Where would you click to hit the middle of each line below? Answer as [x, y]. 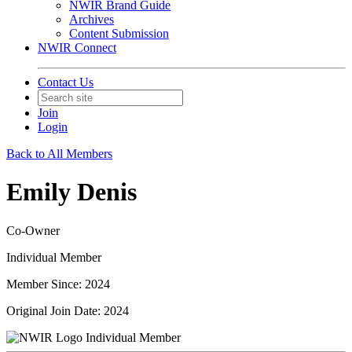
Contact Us [66, 82]
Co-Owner [33, 230]
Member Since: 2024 [58, 284]
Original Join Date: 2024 [68, 310]
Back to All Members [59, 154]
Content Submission [119, 33]
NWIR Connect [77, 48]
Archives [92, 19]
